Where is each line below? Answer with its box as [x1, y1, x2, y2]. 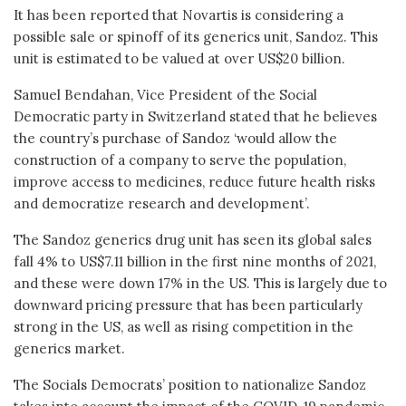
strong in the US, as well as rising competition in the [14, 317, 353, 335]
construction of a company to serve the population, [14, 150, 346, 169]
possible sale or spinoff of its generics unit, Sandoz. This [14, 27, 378, 45]
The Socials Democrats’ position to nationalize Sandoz [14, 375, 366, 393]
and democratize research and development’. [14, 194, 310, 212]
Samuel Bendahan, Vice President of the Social [14, 85, 317, 103]
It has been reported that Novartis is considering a [14, 5, 343, 24]
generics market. [14, 339, 125, 357]
